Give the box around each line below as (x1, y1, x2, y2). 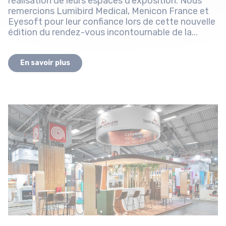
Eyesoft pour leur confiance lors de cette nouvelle (8, 16, 215, 28)
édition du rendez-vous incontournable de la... (8, 27, 198, 38)
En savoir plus (20, 59, 70, 68)
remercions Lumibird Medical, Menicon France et (8, 6, 209, 17)
